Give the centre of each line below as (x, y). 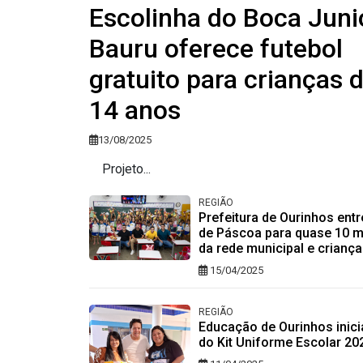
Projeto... (120, 169)
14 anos (135, 110)
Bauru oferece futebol (216, 48)
